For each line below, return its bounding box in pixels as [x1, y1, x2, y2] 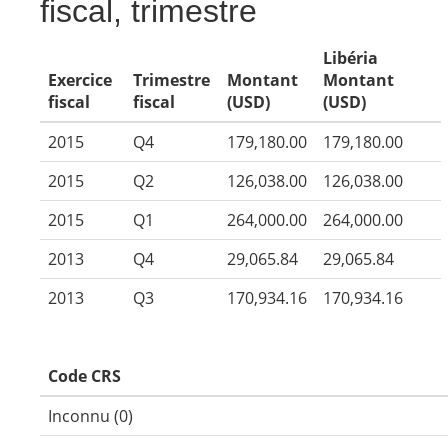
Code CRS [48, 365, 121, 387]
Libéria [323, 47, 378, 69]
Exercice [48, 69, 112, 91]
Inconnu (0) [48, 405, 133, 427]
